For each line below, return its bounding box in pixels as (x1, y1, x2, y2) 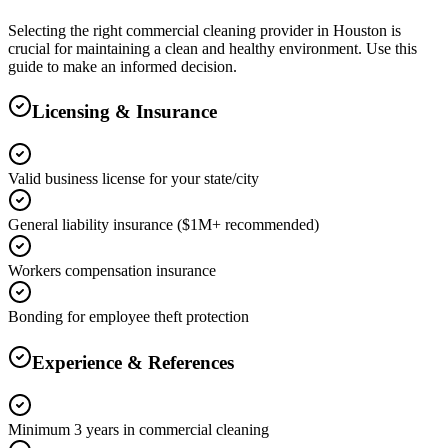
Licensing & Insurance (32, 101, 217, 123)
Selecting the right (8, 21, 126, 39)
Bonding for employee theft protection (8, 308, 249, 326)
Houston (333, 21, 387, 39)
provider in (256, 21, 333, 39)
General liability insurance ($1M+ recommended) (8, 216, 319, 234)
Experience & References (32, 351, 234, 373)
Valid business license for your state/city (8, 170, 259, 188)
